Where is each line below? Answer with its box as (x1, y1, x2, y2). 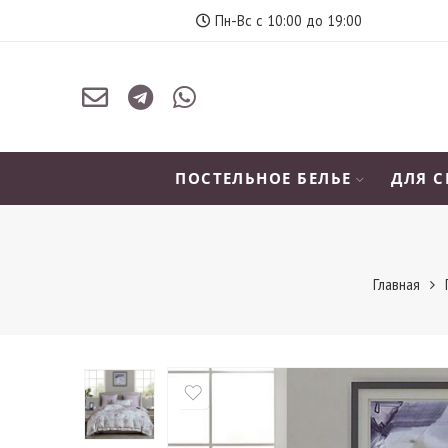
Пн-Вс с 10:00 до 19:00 (210, 11, 362, 30)
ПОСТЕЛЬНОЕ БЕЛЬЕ (175, 169, 352, 188)
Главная (373, 275, 420, 294)
